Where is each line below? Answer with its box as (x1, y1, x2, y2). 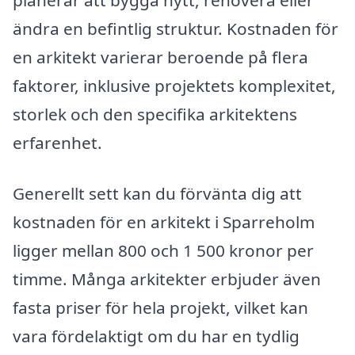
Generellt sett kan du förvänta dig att (13, 181, 302, 204)
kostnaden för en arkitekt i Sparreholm (13, 210, 315, 233)
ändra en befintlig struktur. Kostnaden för (13, 17, 338, 40)
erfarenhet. (13, 132, 102, 155)
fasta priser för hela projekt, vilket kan (13, 296, 308, 319)
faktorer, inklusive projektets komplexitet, (13, 74, 336, 97)
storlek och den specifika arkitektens (13, 103, 297, 126)
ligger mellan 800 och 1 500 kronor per (13, 239, 314, 261)
